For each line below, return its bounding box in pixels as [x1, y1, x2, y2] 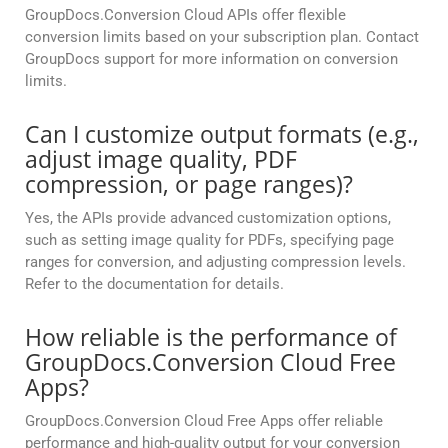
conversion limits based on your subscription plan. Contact [25, 28, 419, 47]
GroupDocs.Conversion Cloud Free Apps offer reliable [25, 412, 383, 431]
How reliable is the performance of [25, 321, 397, 354]
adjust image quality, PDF [25, 143, 297, 176]
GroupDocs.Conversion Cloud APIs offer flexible [25, 6, 346, 25]
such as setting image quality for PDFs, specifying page [25, 231, 394, 250]
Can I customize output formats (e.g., [25, 118, 419, 151]
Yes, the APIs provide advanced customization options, [25, 209, 391, 228]
